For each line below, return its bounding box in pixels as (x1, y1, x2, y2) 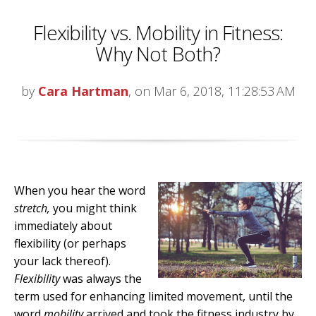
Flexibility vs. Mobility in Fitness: (32, 19, 284, 47)
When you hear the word (14, 183, 145, 199)
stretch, (14, 200, 50, 217)
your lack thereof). (14, 253, 111, 269)
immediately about (14, 218, 112, 234)
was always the (60, 271, 142, 287)
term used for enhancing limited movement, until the (14, 288, 293, 305)
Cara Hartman (37, 83, 128, 100)
